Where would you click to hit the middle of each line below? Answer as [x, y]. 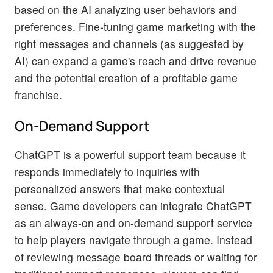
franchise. [40, 95]
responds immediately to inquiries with [107, 172]
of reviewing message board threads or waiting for [136, 257]
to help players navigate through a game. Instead [133, 240]
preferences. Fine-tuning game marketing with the [135, 27]
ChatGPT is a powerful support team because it [130, 155]
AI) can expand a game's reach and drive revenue [136, 61]
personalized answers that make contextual [120, 189]
